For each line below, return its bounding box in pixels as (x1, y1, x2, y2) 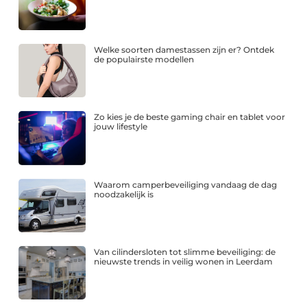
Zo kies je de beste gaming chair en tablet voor (94, 112, 286, 123)
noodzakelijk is (94, 188, 154, 199)
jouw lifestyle (94, 121, 148, 132)
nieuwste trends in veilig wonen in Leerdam (94, 256, 273, 267)
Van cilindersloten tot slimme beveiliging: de (94, 246, 276, 257)
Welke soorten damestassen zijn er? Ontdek (94, 45, 275, 56)
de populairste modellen (94, 54, 195, 65)
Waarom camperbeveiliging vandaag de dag (94, 179, 278, 190)
